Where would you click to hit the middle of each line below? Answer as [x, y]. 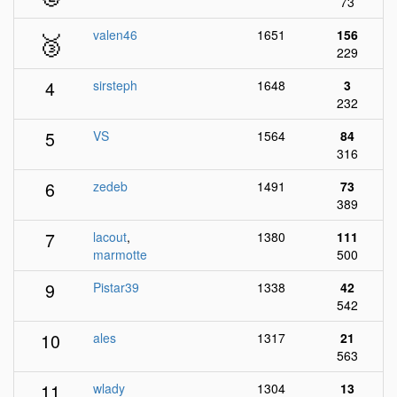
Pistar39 [116, 287]
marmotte [120, 254]
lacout [110, 237]
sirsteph [115, 85]
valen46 [115, 35]
